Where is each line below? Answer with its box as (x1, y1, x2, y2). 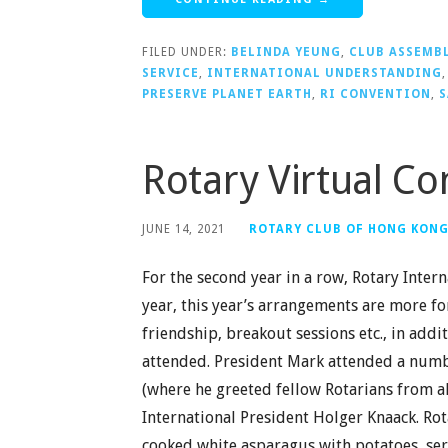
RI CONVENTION (320, 86, 431, 101)
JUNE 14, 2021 (142, 221, 225, 236)
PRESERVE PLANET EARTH (142, 86, 312, 101)
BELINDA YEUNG (231, 44, 341, 59)
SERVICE (142, 65, 199, 80)
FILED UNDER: (142, 44, 231, 59)
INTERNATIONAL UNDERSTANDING (207, 65, 442, 80)
